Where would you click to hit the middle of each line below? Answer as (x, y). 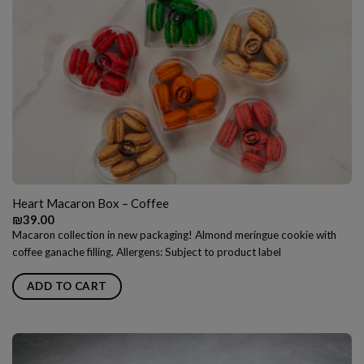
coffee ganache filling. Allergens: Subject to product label (146, 251)
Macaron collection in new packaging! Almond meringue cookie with (174, 234)
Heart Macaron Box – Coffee (90, 203)
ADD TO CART (67, 286)
